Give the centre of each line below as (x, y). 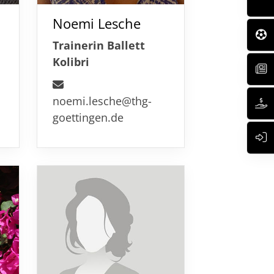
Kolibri (71, 61)
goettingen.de (88, 117)
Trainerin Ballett (98, 44)
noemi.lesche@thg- (102, 100)
